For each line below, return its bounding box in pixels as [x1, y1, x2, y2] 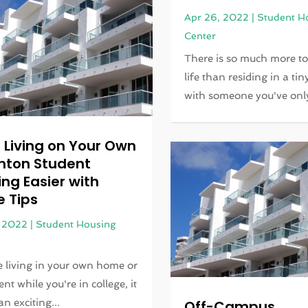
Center [184, 30, 217, 41]
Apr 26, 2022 [184, 11, 250, 23]
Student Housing [35, 219, 115, 230]
